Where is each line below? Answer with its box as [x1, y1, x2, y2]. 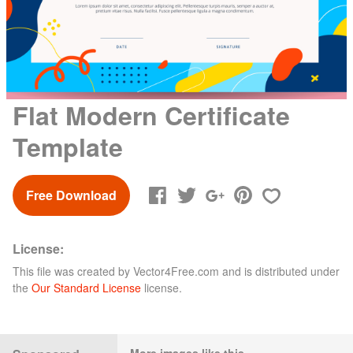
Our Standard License [32, 279, 141, 295]
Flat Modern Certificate [13, 96, 290, 133]
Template [13, 128, 123, 165]
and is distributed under [219, 262, 340, 279]
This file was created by [13, 262, 133, 279]
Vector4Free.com [133, 262, 219, 279]
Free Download [26, 185, 117, 204]
